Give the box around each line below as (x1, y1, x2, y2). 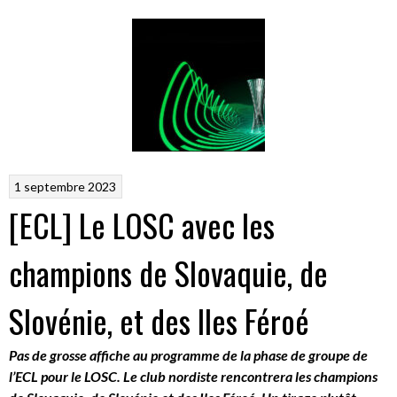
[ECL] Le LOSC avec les (9, 200, 275, 248)
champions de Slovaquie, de (9, 248, 328, 296)
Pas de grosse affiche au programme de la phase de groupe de (9, 346, 368, 363)
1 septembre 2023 (14, 178, 117, 194)
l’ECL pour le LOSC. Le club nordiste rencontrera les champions (9, 367, 378, 385)
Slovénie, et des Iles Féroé (9, 296, 309, 344)
